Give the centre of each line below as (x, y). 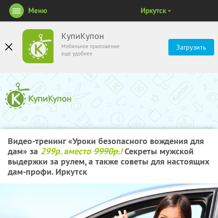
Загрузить (191, 47)
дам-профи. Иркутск (47, 172)
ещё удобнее (77, 54)
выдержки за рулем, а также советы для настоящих (109, 161)
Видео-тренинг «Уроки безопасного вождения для (106, 141)
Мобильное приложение (91, 46)
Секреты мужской (158, 151)
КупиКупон (83, 36)
